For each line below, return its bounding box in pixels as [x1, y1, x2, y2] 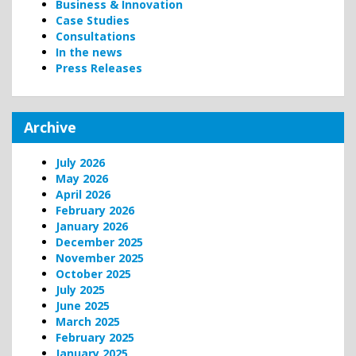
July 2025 [56, 281, 105, 297]
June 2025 [56, 297, 110, 313]
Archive [24, 117, 76, 137]
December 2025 [56, 234, 143, 250]
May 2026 [56, 170, 108, 186]
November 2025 [56, 250, 144, 265]
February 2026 [56, 202, 134, 218]
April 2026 [56, 186, 110, 202]
